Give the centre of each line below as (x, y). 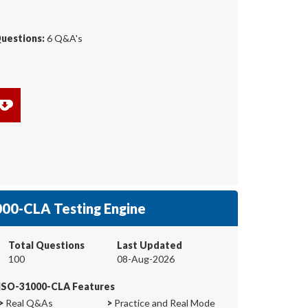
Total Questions (46, 245)
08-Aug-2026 (146, 258)
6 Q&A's (64, 38)
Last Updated (150, 245)
